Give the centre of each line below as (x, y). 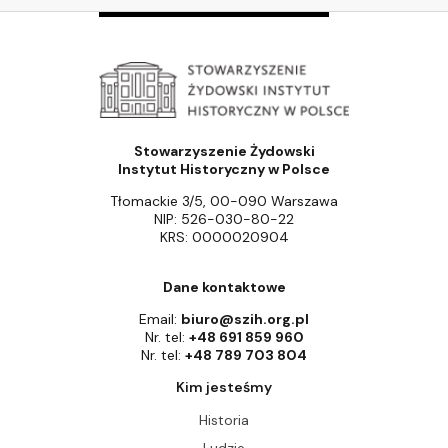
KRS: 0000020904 (224, 236)
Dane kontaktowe (224, 286)
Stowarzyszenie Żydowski (224, 150)
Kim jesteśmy (224, 386)
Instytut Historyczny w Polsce (224, 168)
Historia (224, 419)
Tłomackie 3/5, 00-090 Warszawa (224, 200)
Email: (160, 318)
